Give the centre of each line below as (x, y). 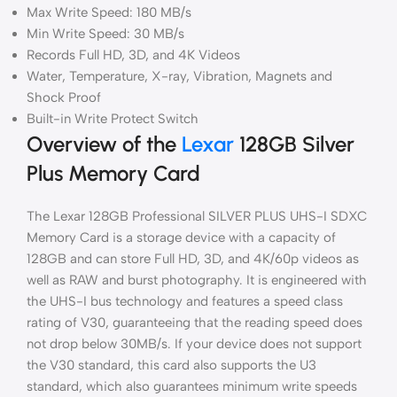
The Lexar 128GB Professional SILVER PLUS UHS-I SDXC (197, 216)
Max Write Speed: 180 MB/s (109, 12)
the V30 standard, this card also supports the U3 (171, 365)
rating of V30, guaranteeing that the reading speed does (195, 323)
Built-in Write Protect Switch (113, 119)
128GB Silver (294, 144)
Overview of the (104, 144)
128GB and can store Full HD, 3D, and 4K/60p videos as (193, 259)
